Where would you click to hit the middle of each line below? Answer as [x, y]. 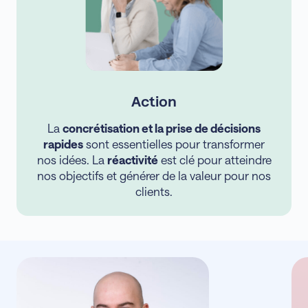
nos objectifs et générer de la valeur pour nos [154, 176]
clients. [154, 191]
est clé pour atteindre [214, 160]
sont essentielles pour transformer [174, 144]
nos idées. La [72, 160]
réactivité [132, 160]
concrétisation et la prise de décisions [162, 128]
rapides [63, 144]
